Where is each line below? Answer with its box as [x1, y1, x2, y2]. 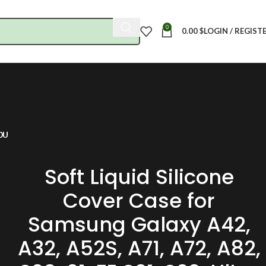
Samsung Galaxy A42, [27, 210, 251, 239]
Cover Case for [63, 186, 215, 215]
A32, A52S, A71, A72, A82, [17, 234, 261, 262]
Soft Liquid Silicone [44, 163, 234, 191]
